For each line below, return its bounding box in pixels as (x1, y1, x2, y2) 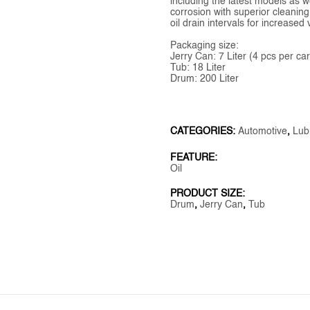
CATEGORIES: (170, 126, 239, 136)
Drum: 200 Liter (170, 73, 239, 84)
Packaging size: (170, 40, 239, 51)
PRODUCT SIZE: (170, 188, 246, 199)
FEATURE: (170, 152, 218, 163)
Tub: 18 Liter (170, 62, 226, 73)
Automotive (238, 126, 288, 136)
